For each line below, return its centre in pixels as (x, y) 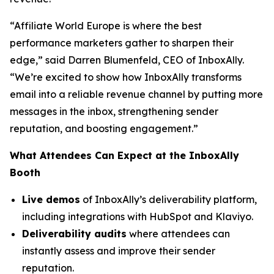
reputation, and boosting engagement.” (104, 129)
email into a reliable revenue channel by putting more (136, 94)
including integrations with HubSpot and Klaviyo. (138, 217)
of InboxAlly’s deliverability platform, (168, 200)
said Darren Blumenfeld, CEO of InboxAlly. (143, 60)
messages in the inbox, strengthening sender (114, 112)
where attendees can (178, 234)
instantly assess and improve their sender (119, 251)
